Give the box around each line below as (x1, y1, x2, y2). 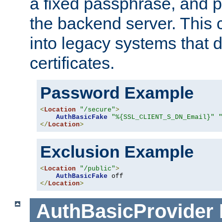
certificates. (30, 54, 114, 73)
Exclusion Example (40, 142, 194, 162)
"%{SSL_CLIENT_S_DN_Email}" (111, 113, 215, 121)
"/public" (80, 165, 115, 173)
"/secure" (80, 106, 115, 114)
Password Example (40, 83, 194, 103)
